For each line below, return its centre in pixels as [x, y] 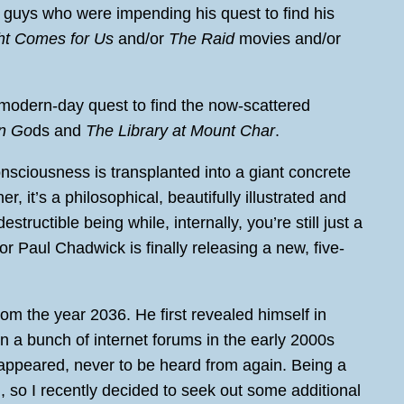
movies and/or [288, 38]
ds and [59, 130]
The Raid [202, 38]
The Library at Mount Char [180, 130]
